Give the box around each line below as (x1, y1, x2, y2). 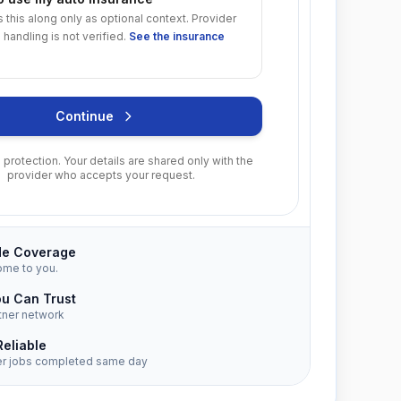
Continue (55, 108, 114, 124)
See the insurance (128, 30, 225, 43)
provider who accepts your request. (7, 168, 195, 182)
